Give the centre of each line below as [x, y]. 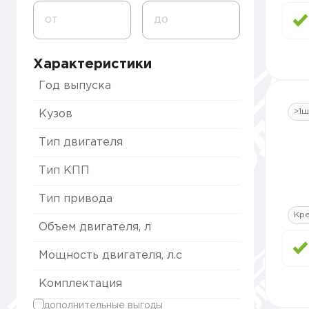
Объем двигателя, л [95, 227]
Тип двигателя [81, 142]
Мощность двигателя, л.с [110, 256]
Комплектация [80, 284]
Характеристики [92, 64]
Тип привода [76, 199]
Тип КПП [64, 171]
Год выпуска [75, 86]
